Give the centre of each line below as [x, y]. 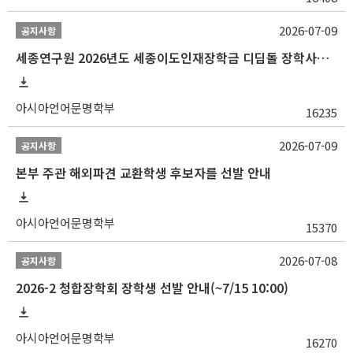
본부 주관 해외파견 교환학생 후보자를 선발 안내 [143, 172]
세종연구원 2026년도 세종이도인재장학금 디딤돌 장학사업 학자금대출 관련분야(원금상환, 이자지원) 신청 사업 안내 [323, 57]
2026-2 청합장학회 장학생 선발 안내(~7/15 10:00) [152, 287]
